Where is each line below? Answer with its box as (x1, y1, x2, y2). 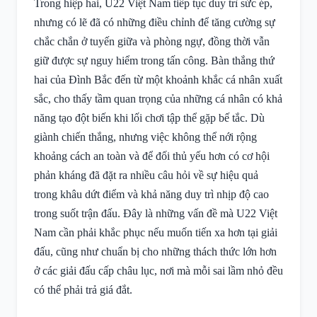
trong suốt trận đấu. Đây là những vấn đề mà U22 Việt (34, 207, 277, 219)
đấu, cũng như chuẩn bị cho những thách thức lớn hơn (34, 246, 277, 258)
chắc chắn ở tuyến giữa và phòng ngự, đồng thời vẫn (34, 35, 270, 47)
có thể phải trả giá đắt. (34, 284, 132, 296)
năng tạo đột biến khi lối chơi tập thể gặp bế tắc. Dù (34, 112, 265, 124)
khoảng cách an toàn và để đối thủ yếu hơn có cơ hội (34, 150, 270, 162)
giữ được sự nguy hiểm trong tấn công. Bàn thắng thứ (34, 54, 275, 67)
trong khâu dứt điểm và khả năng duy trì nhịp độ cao (34, 188, 269, 200)
